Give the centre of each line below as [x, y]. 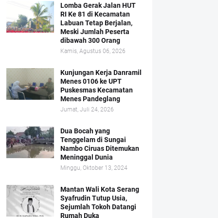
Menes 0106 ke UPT [91, 81]
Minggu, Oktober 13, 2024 [94, 168]
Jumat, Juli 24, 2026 [87, 109]
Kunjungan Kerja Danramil [101, 73]
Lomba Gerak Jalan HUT [98, 5]
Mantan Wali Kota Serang [100, 189]
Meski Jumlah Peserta [95, 32]
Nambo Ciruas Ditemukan [100, 148]
